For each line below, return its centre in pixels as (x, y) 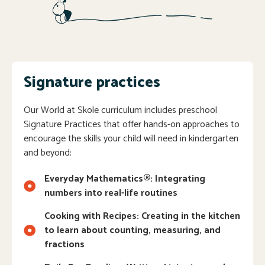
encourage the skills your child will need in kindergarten (131, 138)
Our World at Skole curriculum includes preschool (120, 110)
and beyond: (48, 153)
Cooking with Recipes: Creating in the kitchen (142, 216)
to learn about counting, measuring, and (132, 230)
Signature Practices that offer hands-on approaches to (132, 124)
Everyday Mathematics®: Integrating (125, 179)
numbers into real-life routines (111, 193)
